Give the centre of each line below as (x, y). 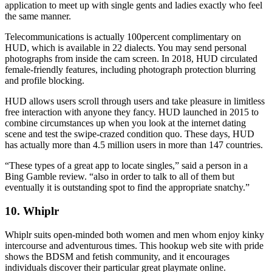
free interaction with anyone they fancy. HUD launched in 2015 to (132, 112)
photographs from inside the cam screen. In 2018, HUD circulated (131, 59)
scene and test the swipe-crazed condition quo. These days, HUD (130, 134)
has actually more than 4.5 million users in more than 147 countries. (134, 145)
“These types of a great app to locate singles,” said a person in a (126, 166)
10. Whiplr (32, 211)
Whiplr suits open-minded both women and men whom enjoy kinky (134, 234)
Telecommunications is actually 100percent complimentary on (123, 37)
